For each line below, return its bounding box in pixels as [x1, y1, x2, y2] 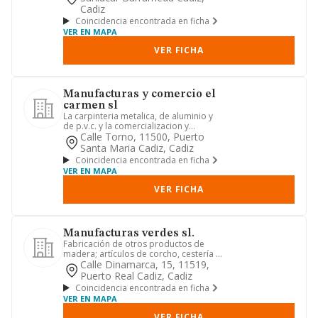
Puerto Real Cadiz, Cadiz [80, 269, 192, 283]
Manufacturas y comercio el [63, 89, 216, 100]
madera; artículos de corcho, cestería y [63, 248, 220, 260]
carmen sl [63, 100, 118, 111]
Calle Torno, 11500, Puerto [80, 130, 204, 143]
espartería [63, 258, 105, 270]
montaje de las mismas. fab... [63, 130, 180, 142]
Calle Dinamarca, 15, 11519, [80, 258, 209, 271]
